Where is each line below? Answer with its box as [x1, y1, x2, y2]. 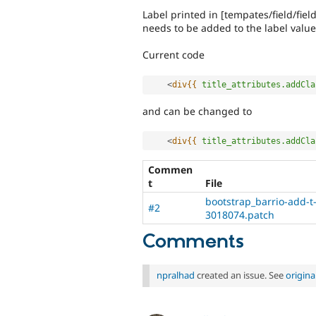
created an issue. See [195, 269, 286, 282]
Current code [142, 48, 205, 62]
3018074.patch [205, 208, 274, 222]
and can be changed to [142, 104, 252, 118]
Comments [142, 230, 244, 255]
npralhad [157, 269, 195, 282]
